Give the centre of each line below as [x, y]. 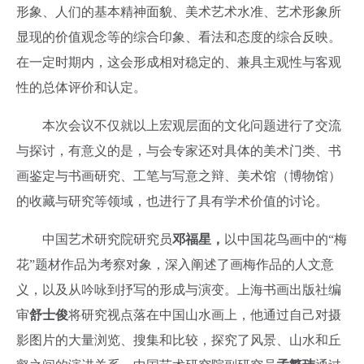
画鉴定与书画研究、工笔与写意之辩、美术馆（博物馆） [179, 176]
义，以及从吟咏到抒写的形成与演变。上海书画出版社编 [179, 290]
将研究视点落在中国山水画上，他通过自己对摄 [205, 315]
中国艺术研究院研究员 [94, 240]
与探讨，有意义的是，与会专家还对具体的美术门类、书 [179, 151]
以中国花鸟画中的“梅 [286, 240]
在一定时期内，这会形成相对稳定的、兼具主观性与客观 [179, 63]
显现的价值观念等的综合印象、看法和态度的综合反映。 [179, 37]
